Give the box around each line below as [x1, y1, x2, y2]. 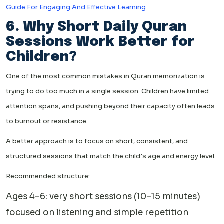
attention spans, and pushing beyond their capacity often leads [6, 101, 215, 110]
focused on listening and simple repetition [6, 207, 188, 218]
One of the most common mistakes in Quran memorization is [6, 71, 205, 80]
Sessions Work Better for [6, 34, 195, 49]
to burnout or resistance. [6, 116, 88, 125]
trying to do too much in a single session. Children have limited [6, 86, 209, 95]
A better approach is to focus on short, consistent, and [6, 136, 188, 145]
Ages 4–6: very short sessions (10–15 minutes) [6, 191, 200, 202]
